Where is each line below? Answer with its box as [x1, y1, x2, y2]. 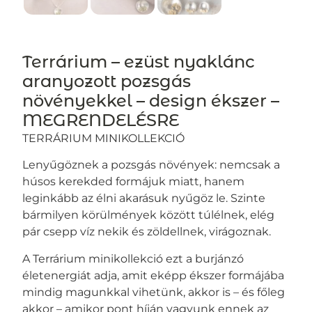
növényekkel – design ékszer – [22, 90, 280, 111]
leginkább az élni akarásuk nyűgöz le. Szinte [22, 192, 266, 205]
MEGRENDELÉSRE [22, 109, 180, 130]
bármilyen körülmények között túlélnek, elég [22, 208, 275, 222]
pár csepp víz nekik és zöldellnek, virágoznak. [22, 225, 272, 239]
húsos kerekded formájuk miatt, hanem [22, 175, 245, 189]
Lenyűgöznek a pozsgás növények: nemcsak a [22, 158, 281, 172]
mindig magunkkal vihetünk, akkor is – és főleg [22, 285, 286, 299]
